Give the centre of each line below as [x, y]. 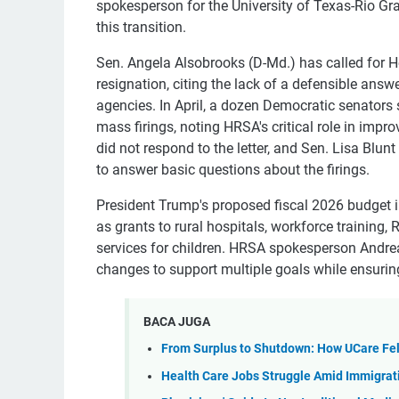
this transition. [141, 28]
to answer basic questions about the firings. [233, 170]
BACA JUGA [177, 321]
